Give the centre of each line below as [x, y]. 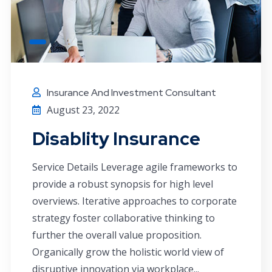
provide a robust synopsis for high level [123, 184]
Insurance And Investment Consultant [131, 92]
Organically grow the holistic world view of [128, 252]
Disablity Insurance [116, 138]
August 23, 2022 [83, 110]
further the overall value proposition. [117, 235]
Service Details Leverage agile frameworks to [135, 167]
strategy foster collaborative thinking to [124, 218]
